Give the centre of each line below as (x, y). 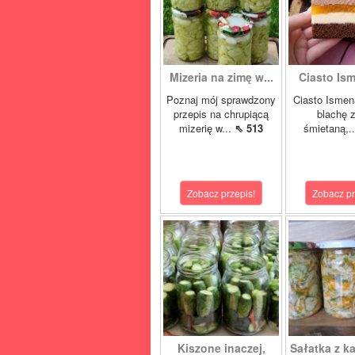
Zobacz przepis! (221, 193)
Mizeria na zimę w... (221, 77)
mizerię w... (207, 128)
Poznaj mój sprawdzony (221, 99)
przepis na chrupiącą (221, 114)
